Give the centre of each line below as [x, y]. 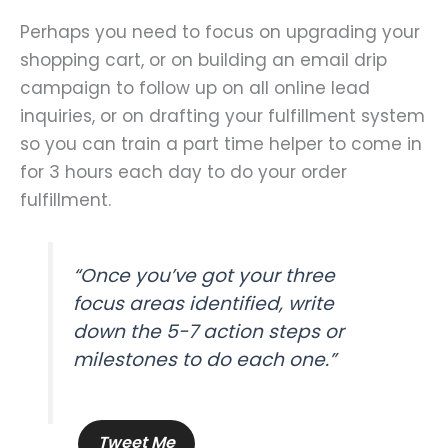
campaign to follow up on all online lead [195, 87]
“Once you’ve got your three [204, 275]
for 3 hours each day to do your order [183, 171]
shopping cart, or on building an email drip [203, 59]
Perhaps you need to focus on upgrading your [220, 31]
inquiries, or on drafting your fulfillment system [222, 115]
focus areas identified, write [204, 303]
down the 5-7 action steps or [209, 331]
